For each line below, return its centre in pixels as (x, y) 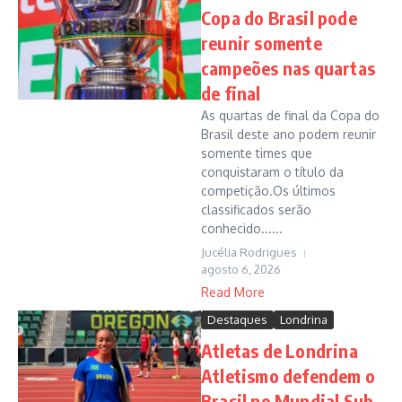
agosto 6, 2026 (241, 270)
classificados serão (256, 210)
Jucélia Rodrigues (249, 253)
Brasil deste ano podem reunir (288, 135)
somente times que (257, 153)
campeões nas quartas (288, 68)
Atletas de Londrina (280, 351)
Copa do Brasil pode (279, 18)
